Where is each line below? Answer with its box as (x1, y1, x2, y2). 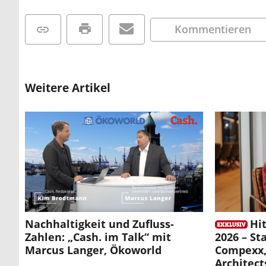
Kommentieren (175, 21, 252, 36)
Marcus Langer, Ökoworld (25, 243, 161, 258)
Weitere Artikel (25, 80, 110, 96)
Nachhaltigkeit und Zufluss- (25, 217, 174, 232)
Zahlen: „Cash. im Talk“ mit (25, 230, 171, 245)
